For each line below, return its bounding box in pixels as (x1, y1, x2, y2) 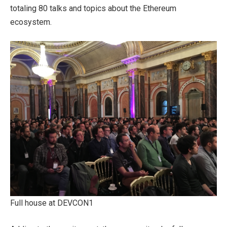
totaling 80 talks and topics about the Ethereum (10, 3, 176, 13)
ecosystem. (10, 17, 52, 27)
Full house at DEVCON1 (10, 198, 93, 208)
